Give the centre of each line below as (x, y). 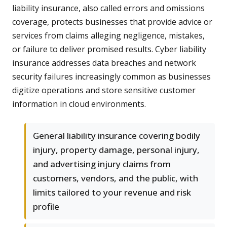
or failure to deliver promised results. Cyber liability (109, 49)
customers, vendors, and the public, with (116, 178)
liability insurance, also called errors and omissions (108, 8)
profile (46, 207)
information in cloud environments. (79, 104)
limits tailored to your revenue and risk (112, 193)
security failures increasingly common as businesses (111, 77)
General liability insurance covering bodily (117, 136)
